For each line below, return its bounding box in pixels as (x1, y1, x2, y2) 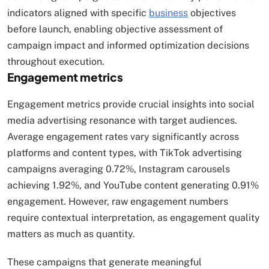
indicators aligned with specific (7, 7, 149, 19)
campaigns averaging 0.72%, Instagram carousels (7, 163, 230, 175)
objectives (188, 7, 236, 19)
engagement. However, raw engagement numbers (7, 196, 228, 208)
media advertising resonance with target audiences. (7, 115, 237, 127)
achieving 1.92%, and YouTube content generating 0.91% (7, 180, 259, 192)
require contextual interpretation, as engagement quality (7, 212, 260, 224)
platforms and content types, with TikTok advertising (7, 147, 242, 159)
